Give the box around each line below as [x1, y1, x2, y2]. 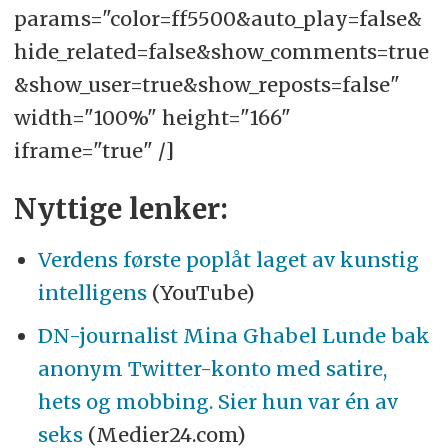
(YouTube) [146, 279, 255, 305]
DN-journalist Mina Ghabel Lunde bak [37, 322, 430, 348]
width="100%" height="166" [13, 104, 291, 130]
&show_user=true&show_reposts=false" [13, 71, 400, 97]
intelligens [37, 279, 147, 305]
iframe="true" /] [13, 137, 174, 163]
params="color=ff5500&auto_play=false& [13, 5, 422, 31]
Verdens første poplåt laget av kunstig [37, 246, 419, 272]
